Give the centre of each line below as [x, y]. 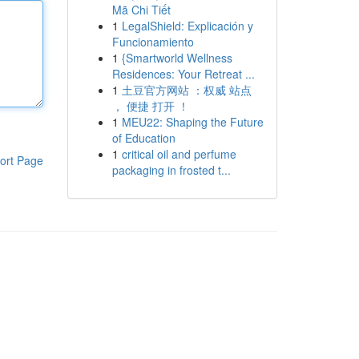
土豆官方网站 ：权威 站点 [186, 90]
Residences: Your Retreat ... [183, 74]
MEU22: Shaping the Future [192, 122]
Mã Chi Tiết [141, 10]
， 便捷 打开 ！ [150, 106]
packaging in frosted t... [171, 170]
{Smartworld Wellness [177, 58]
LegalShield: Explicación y [187, 26]
